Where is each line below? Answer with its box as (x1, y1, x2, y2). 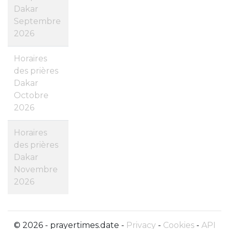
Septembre (14, 16, 61, 27)
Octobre (14, 90, 49, 101)
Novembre (14, 165, 58, 175)
